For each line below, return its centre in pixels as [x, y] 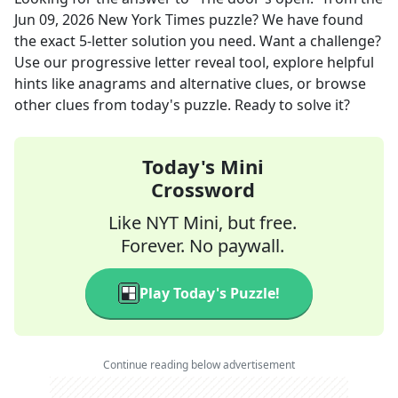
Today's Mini [203, 166]
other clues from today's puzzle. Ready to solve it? [182, 105]
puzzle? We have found [284, 20]
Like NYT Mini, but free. [203, 223]
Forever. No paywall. [203, 246]
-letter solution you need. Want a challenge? [234, 41]
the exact [47, 41]
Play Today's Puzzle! [210, 293]
